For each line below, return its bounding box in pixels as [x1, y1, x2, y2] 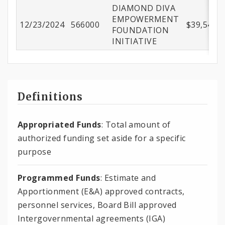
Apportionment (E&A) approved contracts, [18, 185, 185, 197]
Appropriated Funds [18, 119, 101, 130]
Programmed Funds [18, 172, 100, 183]
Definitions [18, 90, 83, 103]
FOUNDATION [112, 25, 169, 36]
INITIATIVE [112, 36, 157, 47]
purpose [18, 146, 52, 157]
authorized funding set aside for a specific [18, 132, 186, 144]
